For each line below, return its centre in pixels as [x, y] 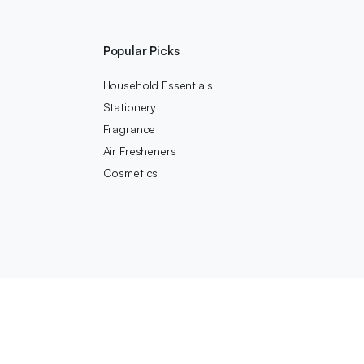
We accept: [86, 319]
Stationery [130, 106]
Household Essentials [158, 84]
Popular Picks [141, 50]
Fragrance [129, 128]
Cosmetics [130, 172]
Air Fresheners [139, 150]
